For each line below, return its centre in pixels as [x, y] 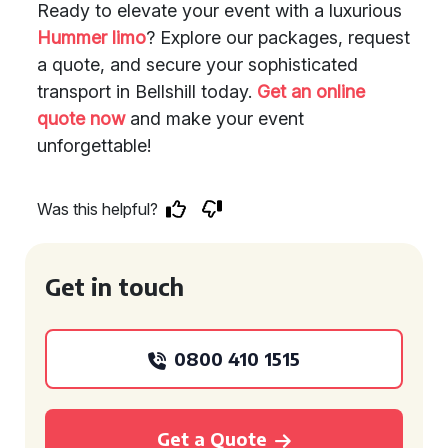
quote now [81, 118]
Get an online [311, 91]
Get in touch [114, 286]
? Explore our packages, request [278, 37]
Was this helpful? [97, 209]
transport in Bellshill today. [147, 91]
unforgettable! [94, 145]
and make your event [214, 118]
